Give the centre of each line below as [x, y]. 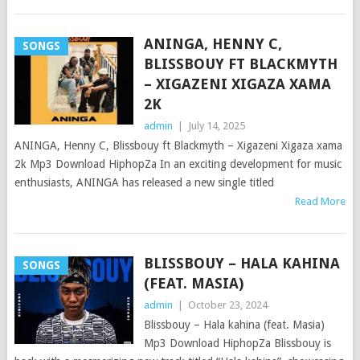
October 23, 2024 [227, 305]
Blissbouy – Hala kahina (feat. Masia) [234, 325]
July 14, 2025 [216, 126]
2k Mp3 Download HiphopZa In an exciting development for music [178, 164]
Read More [321, 201]
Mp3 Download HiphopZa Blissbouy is [237, 343]
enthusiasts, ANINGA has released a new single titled [144, 182]
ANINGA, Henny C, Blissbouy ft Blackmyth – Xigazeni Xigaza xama [178, 145]
